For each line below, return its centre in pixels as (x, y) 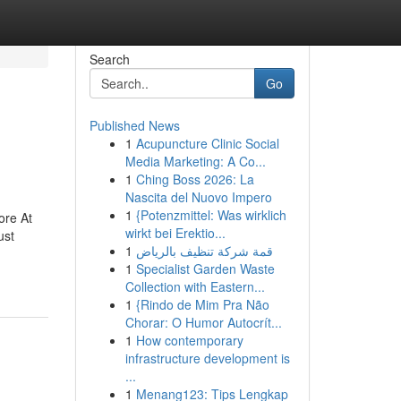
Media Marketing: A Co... (195, 161)
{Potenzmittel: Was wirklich (211, 215)
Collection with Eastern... (195, 286)
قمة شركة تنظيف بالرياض (204, 251)
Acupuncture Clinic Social (207, 143)
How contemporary (189, 340)
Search (109, 59)
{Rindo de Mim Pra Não (202, 304)
